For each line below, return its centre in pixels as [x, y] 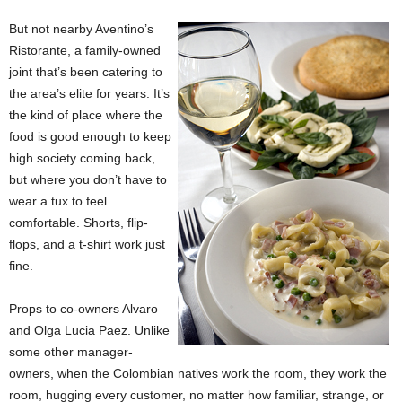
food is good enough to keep [90, 136]
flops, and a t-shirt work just [87, 244]
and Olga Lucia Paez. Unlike [89, 330]
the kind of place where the [86, 115]
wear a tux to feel [58, 201]
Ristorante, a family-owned [85, 50]
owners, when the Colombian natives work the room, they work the [198, 373]
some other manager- [71, 352]
